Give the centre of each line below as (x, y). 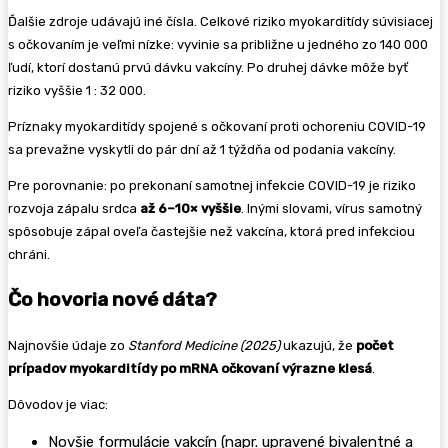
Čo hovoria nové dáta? (112, 300)
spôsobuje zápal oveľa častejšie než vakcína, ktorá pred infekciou (211, 232)
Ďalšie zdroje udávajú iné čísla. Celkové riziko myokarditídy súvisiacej (220, 22)
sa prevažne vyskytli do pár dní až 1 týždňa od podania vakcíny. (202, 150)
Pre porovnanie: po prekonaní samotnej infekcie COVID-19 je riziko (212, 186)
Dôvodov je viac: (58, 404)
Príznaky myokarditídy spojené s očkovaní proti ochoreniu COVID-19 (217, 127)
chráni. (29, 255)
